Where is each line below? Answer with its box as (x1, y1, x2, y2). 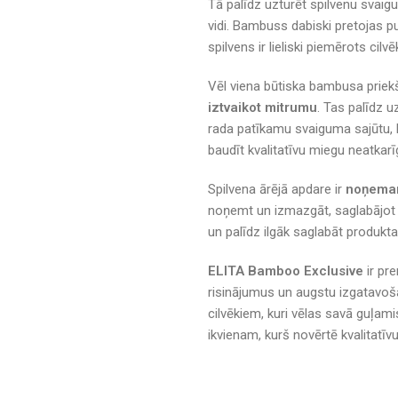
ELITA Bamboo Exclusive (208, 262, 363, 279)
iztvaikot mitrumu (208, 99, 317, 115)
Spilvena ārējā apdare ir (208, 180, 346, 197)
